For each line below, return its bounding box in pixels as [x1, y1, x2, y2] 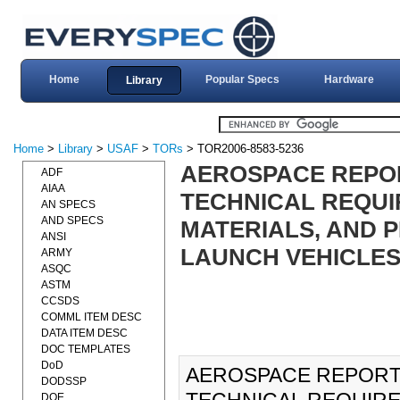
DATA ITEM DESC [41, 327, 128, 339]
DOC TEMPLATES [41, 343, 130, 355]
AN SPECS [41, 198, 96, 211]
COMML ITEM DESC [41, 311, 142, 323]
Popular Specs [204, 73, 279, 86]
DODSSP [41, 375, 87, 387]
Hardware [323, 73, 374, 86]
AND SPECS [41, 214, 104, 227]
